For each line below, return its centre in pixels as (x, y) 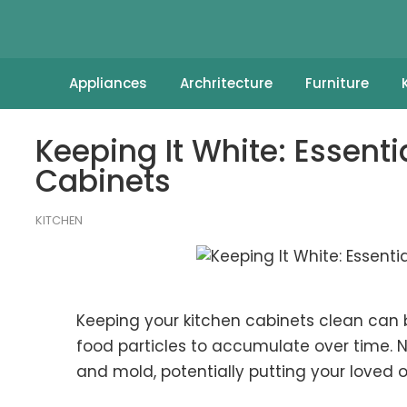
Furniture (337, 83)
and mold (114, 372)
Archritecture (226, 83)
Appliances (108, 83)
